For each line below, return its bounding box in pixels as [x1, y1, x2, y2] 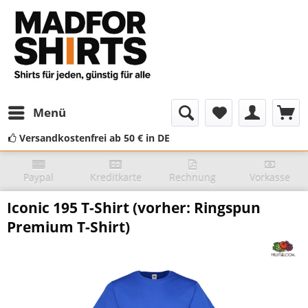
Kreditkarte [89, 171, 142, 184]
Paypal [23, 171, 54, 184]
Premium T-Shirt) [7, 217, 130, 236]
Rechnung [169, 171, 216, 184]
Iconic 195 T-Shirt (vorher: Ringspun [7, 198, 261, 217]
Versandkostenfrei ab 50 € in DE [16, 131, 170, 144]
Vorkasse [249, 171, 290, 184]
